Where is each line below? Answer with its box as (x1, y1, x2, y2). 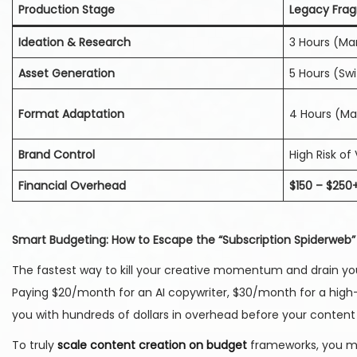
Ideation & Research (18, 34, 131, 51)
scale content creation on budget (57, 337, 247, 354)
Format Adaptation (18, 106, 124, 123)
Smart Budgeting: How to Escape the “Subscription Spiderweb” (12, 232, 355, 249)
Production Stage (18, 2, 115, 18)
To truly (12, 337, 57, 354)
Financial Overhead (18, 178, 126, 194)
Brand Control (18, 147, 95, 163)
